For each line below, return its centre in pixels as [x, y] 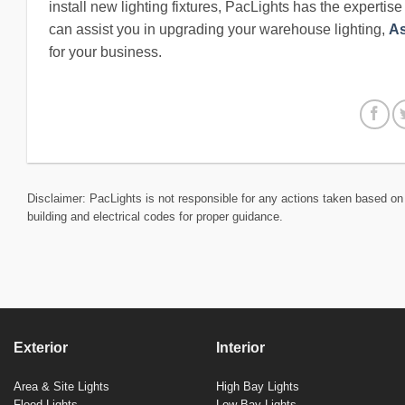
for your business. [105, 52]
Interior [240, 348]
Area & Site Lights [61, 387]
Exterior [41, 348]
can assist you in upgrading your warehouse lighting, [219, 30]
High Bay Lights [258, 387]
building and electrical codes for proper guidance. [155, 217]
